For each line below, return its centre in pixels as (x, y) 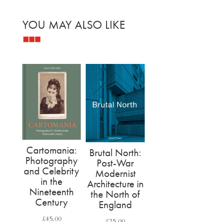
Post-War (115, 163)
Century (52, 202)
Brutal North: (115, 152)
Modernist (115, 173)
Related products (64, 49)
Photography (52, 160)
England (115, 204)
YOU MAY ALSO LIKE (74, 25)
